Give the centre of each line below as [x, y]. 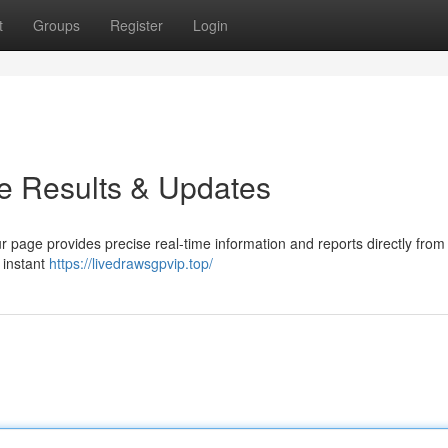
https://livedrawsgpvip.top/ [131, 263]
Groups [56, 25]
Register [136, 25]
